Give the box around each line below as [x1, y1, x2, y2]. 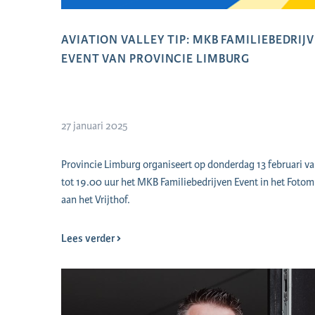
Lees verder [61, 231, 117, 246]
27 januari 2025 [61, 119, 128, 134]
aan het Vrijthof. [61, 193, 130, 207]
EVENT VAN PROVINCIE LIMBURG [61, 51, 250, 67]
